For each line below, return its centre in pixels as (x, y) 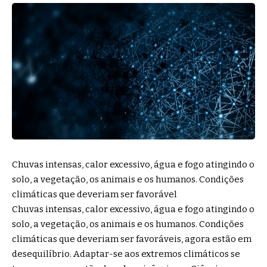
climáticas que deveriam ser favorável (94, 195)
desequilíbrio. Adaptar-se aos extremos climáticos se (126, 254)
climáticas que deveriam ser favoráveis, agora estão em (132, 239)
